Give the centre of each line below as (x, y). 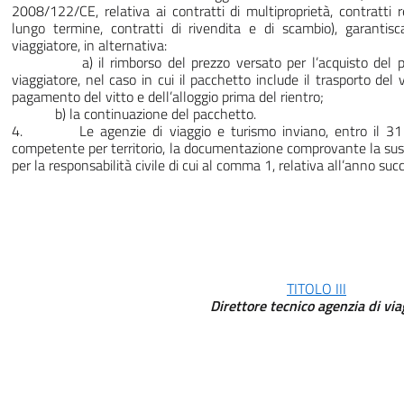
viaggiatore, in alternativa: (89, 46)
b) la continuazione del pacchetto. (134, 114)
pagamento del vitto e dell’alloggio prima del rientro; (168, 97)
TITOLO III (317, 289)
